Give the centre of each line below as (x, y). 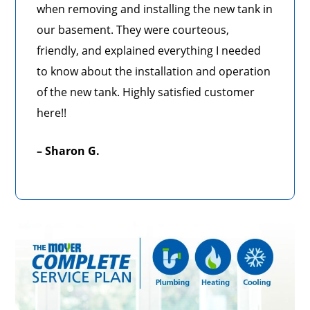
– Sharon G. (69, 151)
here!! (55, 113)
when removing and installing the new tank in (155, 9)
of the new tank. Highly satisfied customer (146, 92)
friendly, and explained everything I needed (149, 51)
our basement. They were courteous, (133, 30)
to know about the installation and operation (154, 72)
